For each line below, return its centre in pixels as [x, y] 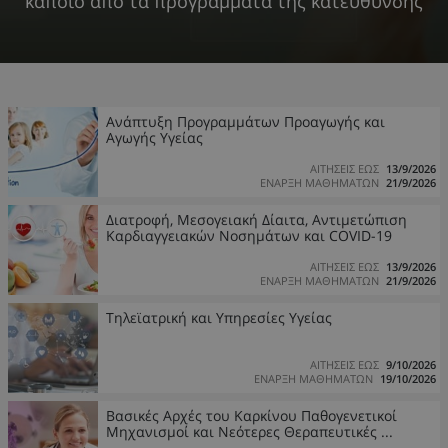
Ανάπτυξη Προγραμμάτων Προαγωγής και [245, 121]
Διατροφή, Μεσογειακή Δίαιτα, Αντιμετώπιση [256, 219]
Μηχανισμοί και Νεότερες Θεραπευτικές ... [249, 431]
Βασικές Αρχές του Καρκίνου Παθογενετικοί [251, 415]
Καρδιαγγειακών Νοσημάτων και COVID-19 [249, 235]
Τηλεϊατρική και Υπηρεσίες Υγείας [219, 317]
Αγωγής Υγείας [154, 137]
